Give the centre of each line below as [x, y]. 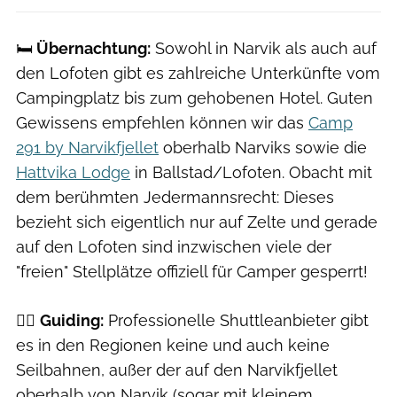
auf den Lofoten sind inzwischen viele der [174, 246]
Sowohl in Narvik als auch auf [264, 48]
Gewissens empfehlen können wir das [162, 122]
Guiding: [72, 320]
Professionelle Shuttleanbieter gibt [236, 320]
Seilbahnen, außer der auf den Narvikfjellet [177, 370]
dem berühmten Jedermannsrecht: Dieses [175, 197]
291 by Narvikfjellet [87, 147]
